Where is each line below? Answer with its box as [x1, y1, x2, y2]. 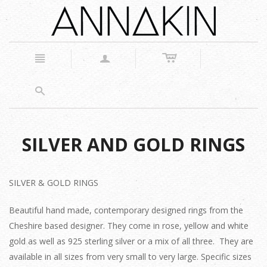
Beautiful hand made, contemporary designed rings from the [9, 204, 243, 216]
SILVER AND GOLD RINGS [22, 132, 245, 157]
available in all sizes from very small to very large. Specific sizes [9, 251, 252, 262]
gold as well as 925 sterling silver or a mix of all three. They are [9, 235, 253, 247]
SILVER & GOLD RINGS [9, 177, 98, 188]
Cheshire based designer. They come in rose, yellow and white [9, 220, 249, 231]
